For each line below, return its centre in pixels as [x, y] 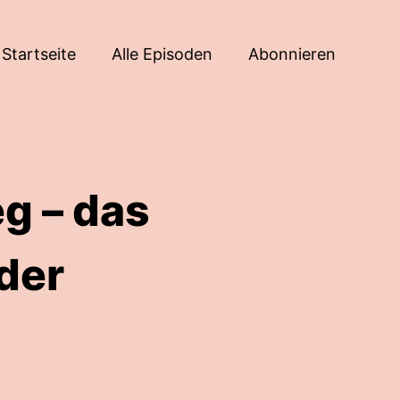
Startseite [39, 54]
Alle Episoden [162, 54]
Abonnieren [292, 54]
